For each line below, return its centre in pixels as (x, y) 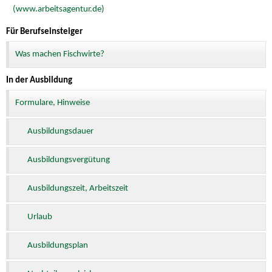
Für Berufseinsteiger (44, 32)
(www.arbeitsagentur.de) (58, 9)
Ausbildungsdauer (60, 132)
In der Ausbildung (39, 80)
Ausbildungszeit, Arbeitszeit (78, 189)
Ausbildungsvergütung (69, 160)
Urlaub (40, 217)
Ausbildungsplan (58, 246)
